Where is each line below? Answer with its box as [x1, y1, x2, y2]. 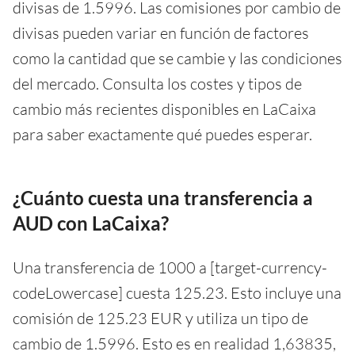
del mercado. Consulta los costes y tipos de [13, 73, 302, 94]
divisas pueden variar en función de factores [13, 22, 309, 43]
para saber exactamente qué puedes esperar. [13, 124, 312, 144]
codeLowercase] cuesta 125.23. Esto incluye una [13, 282, 342, 303]
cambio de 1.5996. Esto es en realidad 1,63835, [13, 333, 336, 353]
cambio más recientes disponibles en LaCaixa [13, 98, 316, 119]
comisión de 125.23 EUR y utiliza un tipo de [13, 307, 308, 328]
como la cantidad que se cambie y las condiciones [13, 48, 342, 68]
